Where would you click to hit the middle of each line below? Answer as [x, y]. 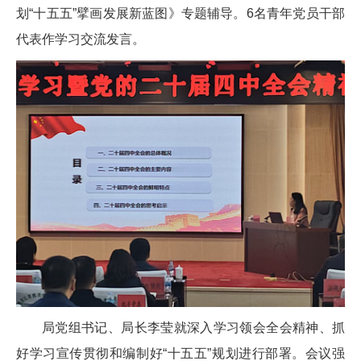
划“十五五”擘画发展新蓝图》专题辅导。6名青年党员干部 [180, 13]
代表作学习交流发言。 [81, 39]
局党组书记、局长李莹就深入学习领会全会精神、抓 [193, 327]
